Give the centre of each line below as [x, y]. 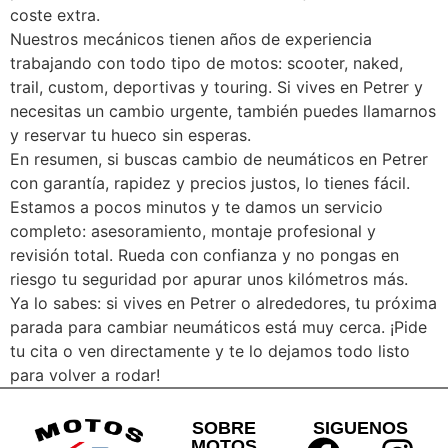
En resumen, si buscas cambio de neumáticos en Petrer [219, 159]
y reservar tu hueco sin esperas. [130, 135]
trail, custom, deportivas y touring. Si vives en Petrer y [216, 87]
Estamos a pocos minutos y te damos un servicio [196, 207]
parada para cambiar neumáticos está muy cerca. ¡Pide [218, 327]
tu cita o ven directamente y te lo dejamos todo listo [210, 351]
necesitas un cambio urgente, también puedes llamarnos [223, 111]
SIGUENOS [360, 428]
